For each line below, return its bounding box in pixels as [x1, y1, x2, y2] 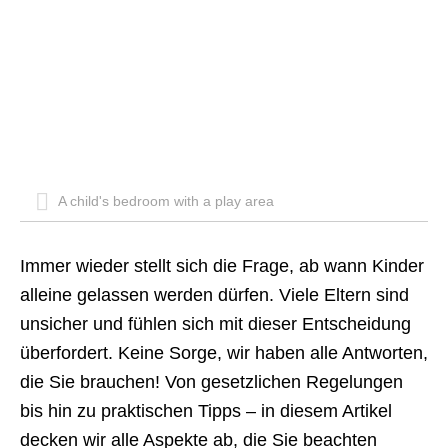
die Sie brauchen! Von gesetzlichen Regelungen [20, 372, 403, 392]
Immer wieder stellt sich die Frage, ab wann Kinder [20, 256, 424, 276]
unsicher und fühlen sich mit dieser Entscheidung [20, 314, 411, 334]
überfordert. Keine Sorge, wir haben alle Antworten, [20, 343, 428, 363]
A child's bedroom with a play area [54, 193, 274, 209]
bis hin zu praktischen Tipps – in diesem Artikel [20, 401, 392, 421]
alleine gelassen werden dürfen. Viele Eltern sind [20, 285, 409, 305]
